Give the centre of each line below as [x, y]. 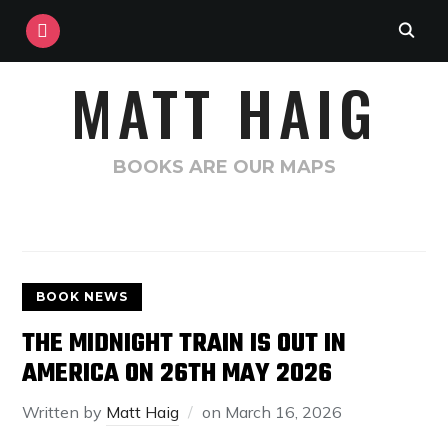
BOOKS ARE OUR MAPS [224, 167]
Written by [64, 412]
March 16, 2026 [284, 412]
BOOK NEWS [82, 296]
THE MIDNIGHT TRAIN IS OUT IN [184, 344]
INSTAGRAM [70, 22]
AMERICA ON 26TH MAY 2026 [177, 374]
